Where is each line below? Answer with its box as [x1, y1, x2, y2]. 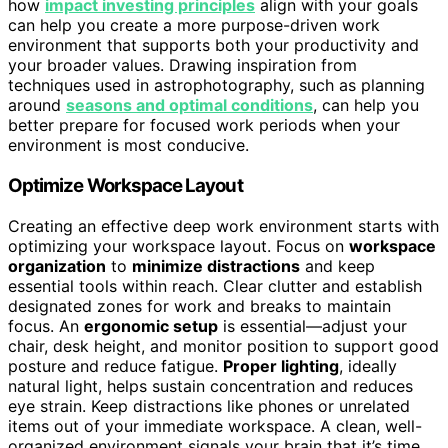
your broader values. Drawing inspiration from [8, 55, 357, 76]
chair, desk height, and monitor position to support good [8, 335, 439, 356]
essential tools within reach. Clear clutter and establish [8, 275, 422, 296]
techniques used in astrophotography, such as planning [8, 75, 425, 96]
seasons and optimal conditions [66, 95, 313, 116]
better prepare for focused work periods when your [8, 115, 400, 136]
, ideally [339, 355, 397, 376]
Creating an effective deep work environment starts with [8, 215, 439, 236]
